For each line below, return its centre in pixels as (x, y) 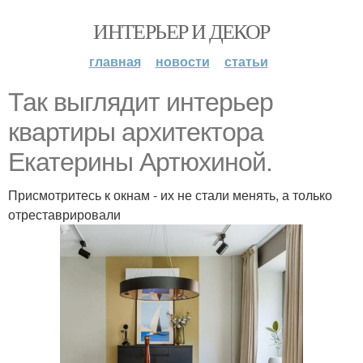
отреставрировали (64, 214)
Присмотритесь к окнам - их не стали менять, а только (170, 195)
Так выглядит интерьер (141, 102)
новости (182, 61)
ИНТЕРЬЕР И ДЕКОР (181, 31)
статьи (246, 61)
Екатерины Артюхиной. (140, 162)
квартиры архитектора (136, 132)
